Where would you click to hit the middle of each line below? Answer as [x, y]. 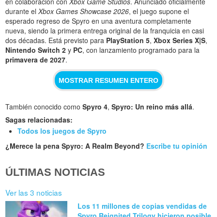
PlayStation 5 [128, 40]
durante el [22, 11]
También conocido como [44, 107]
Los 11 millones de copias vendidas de [142, 206]
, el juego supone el [159, 11]
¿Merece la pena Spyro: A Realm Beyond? [76, 146]
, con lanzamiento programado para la [141, 50]
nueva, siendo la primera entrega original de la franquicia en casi [105, 31]
